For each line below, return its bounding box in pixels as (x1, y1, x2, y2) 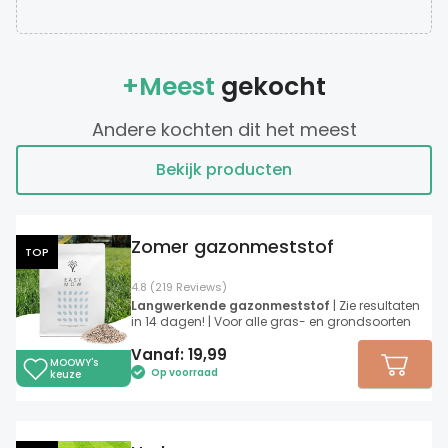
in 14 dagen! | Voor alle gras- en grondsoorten (131, 313, 411, 331)
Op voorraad (147, 364, 218, 380)
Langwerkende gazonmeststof (131, 297, 330, 315)
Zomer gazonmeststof (131, 234, 334, 260)
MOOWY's (50, 354, 98, 370)
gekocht (221, 69, 326, 105)
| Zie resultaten (330, 297, 420, 315)
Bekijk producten (156, 158, 292, 182)
